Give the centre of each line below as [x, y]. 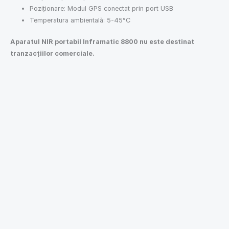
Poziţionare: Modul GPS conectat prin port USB [102, 9]
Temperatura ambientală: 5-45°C [80, 20]
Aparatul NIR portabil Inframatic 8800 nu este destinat [102, 42]
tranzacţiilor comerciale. [52, 54]
